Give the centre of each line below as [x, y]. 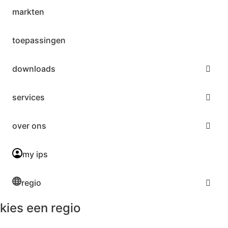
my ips [35, 154]
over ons [29, 126]
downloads [34, 69]
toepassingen [39, 40]
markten [28, 12]
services [28, 97]
